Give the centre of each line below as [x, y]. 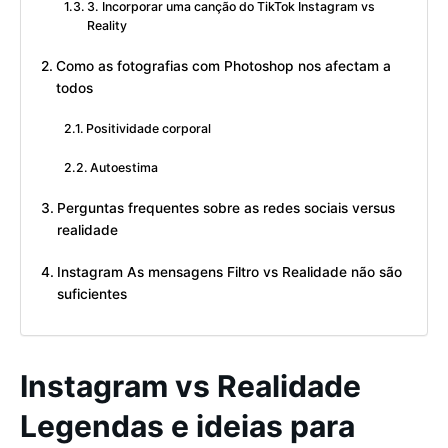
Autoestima [126, 168]
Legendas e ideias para [187, 426]
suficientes [91, 294]
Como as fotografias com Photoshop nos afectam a [223, 66]
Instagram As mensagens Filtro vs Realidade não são [229, 272]
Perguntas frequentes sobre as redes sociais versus [225, 208]
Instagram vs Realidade [190, 386]
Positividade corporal [149, 129]
